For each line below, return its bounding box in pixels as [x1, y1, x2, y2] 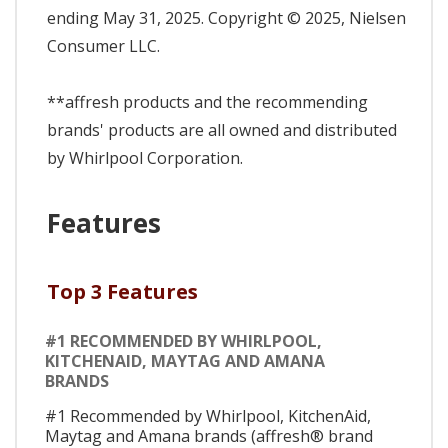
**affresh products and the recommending [47, 91, 368, 114]
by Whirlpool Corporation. [47, 147, 243, 170]
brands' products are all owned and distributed [47, 119, 397, 142]
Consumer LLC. [47, 35, 160, 58]
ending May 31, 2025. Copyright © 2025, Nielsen [47, 7, 406, 30]
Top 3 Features [47, 278, 198, 306]
